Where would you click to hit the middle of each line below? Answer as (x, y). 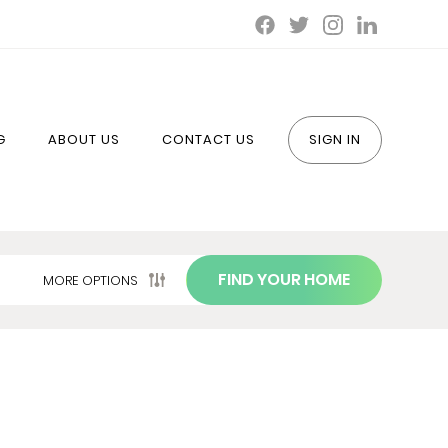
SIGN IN (335, 139)
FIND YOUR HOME (284, 279)
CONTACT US (208, 139)
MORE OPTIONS (90, 280)
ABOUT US (84, 139)
